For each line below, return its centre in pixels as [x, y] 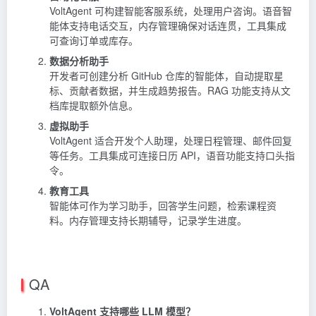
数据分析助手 [79, 61]
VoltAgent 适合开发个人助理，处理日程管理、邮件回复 [171, 141]
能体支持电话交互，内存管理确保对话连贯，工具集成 [168, 26]
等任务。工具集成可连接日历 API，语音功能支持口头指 [172, 156]
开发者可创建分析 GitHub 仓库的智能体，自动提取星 [166, 76]
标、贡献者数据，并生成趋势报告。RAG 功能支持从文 [170, 91]
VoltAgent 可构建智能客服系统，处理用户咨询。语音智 [171, 11]
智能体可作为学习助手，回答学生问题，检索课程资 [163, 206]
